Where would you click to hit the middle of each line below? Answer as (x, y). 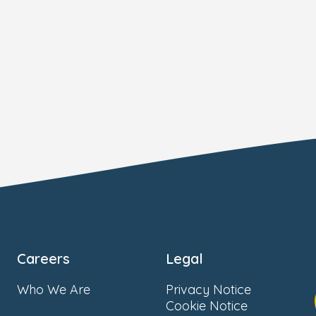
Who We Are (54, 290)
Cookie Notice (207, 306)
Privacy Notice (208, 290)
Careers (43, 259)
